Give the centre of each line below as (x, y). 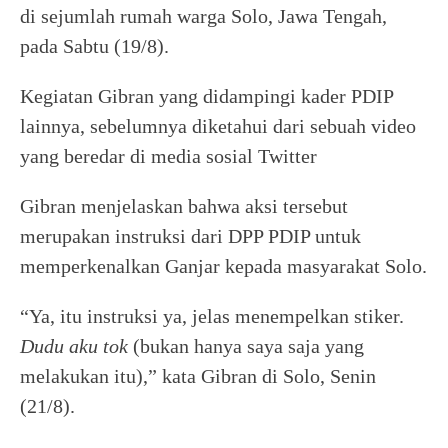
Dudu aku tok (74, 345)
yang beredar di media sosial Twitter (168, 155)
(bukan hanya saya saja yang (246, 345)
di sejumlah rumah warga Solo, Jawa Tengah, (203, 15)
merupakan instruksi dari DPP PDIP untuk (190, 235)
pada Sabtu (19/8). (94, 45)
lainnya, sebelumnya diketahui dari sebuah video (218, 125)
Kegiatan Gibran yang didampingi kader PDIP (206, 95)
